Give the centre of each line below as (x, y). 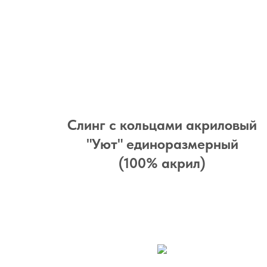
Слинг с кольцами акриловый (162, 125)
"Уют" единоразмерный (162, 144)
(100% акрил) (162, 163)
